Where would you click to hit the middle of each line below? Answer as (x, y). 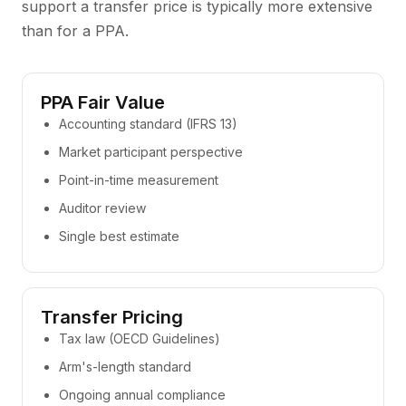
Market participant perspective (151, 152)
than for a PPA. (75, 31)
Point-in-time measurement (139, 180)
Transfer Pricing (112, 317)
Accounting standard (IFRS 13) (148, 124)
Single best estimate (119, 236)
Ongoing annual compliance (142, 395)
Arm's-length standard (125, 367)
